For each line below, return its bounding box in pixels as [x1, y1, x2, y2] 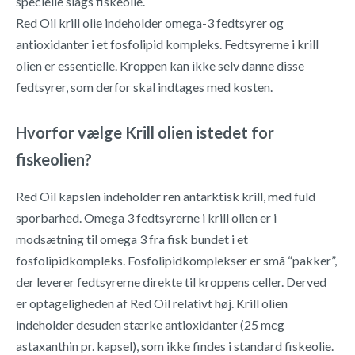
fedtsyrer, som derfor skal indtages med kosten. [16, 79, 273, 94]
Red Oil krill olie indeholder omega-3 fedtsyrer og [16, 15, 284, 30]
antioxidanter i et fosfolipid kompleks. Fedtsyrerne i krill [16, 36, 319, 52]
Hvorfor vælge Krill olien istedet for [16, 123, 274, 142]
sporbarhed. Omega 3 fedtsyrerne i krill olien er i [16, 210, 277, 225]
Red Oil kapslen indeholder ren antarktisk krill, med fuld [16, 189, 315, 204]
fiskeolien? [16, 150, 92, 169]
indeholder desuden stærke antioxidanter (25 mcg [16, 317, 284, 332]
